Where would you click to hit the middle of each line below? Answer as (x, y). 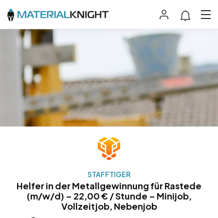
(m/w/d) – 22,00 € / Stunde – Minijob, (109, 196)
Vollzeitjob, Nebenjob (109, 206)
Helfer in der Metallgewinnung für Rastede (109, 186)
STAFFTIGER (109, 174)
